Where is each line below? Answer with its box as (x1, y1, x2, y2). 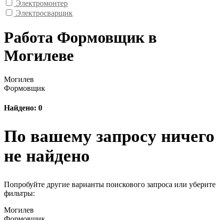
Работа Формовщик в (4, 28, 157, 46)
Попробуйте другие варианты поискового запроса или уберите (4, 180, 216, 189)
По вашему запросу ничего (4, 126, 215, 146)
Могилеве (4, 46, 74, 64)
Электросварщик (16, 9, 73, 18)
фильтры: (4, 189, 35, 197)
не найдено (4, 146, 90, 165)
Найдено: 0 (4, 103, 42, 112)
